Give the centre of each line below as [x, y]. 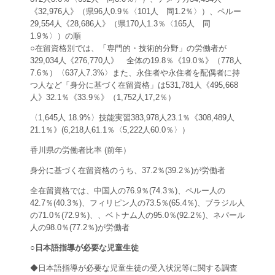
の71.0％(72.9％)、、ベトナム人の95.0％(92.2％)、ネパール [137, 215]
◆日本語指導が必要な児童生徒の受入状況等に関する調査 [134, 268]
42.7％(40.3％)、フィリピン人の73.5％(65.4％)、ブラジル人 [137, 203]
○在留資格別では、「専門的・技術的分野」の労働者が [128, 48]
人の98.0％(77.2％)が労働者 [80, 228]
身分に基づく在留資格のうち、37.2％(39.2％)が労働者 [128, 171]
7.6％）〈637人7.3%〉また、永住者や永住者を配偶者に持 [135, 73]
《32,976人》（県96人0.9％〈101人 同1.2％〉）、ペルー [136, 12]
